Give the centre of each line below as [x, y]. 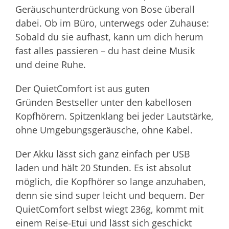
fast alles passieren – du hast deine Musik [105, 50]
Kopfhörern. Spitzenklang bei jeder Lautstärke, [114, 116]
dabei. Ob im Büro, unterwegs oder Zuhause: [112, 23]
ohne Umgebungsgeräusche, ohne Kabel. [104, 130]
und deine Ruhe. [51, 64]
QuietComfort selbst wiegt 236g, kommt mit [109, 209]
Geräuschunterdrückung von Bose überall [105, 9]
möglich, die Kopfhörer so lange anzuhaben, [111, 181]
